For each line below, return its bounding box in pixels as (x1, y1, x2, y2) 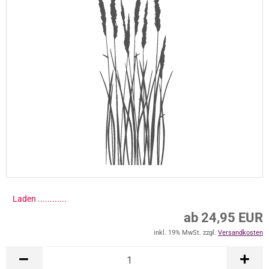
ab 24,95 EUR (184, 210, 263, 225)
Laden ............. (13, 194, 69, 204)
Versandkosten (218, 229, 263, 237)
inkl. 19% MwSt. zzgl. (154, 229, 218, 237)
